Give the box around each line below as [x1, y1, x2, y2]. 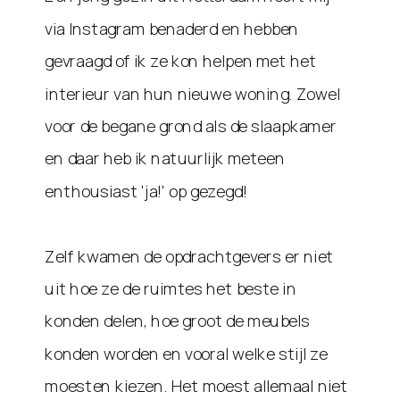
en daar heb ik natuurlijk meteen [45, 147, 286, 171]
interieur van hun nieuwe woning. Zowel [45, 82, 340, 105]
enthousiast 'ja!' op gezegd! [45, 179, 246, 203]
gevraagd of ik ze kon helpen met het [45, 49, 317, 73]
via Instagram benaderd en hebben [45, 17, 299, 40]
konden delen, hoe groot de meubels [45, 310, 311, 333]
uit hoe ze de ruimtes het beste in [45, 277, 296, 300]
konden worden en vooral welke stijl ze [45, 342, 328, 365]
